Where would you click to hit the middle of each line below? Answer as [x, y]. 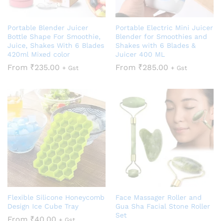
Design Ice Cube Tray [43, 206]
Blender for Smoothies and [161, 37]
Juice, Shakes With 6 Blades [56, 46]
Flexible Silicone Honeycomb [56, 198]
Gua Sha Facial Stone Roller [163, 206]
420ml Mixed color [39, 55]
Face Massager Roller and [159, 198]
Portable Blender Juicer [48, 28]
